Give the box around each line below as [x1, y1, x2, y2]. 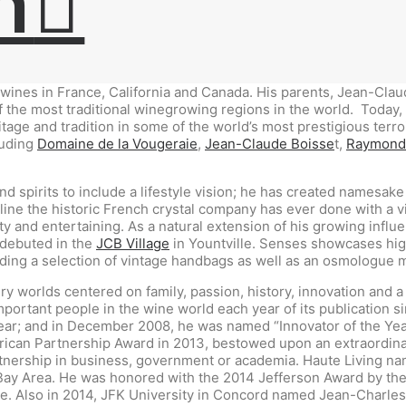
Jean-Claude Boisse [205, 135, 334, 152]
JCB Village [96, 235, 169, 252]
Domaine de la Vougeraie [37, 135, 198, 152]
